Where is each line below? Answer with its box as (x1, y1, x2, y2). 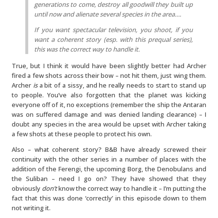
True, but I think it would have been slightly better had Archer (12, 61, 206, 70)
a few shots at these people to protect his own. (12, 129, 152, 138)
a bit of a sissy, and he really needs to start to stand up (37, 81, 207, 90)
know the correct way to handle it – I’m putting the (57, 184, 207, 193)
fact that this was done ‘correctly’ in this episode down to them (12, 194, 206, 202)
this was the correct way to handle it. (34, 45, 140, 54)
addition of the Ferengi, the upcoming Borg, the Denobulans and (12, 164, 206, 173)
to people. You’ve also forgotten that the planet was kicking (12, 91, 206, 99)
